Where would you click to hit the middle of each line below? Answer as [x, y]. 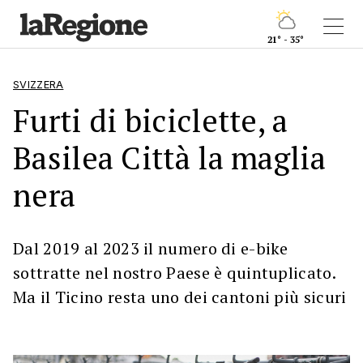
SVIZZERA [38, 85]
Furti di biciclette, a [151, 120]
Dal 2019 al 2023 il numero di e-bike [151, 248]
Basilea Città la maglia [169, 158]
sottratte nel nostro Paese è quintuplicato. [174, 273]
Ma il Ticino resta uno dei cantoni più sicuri [180, 297]
